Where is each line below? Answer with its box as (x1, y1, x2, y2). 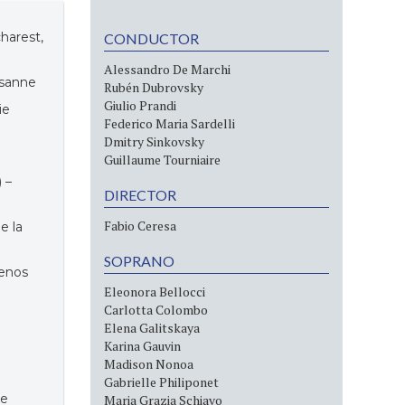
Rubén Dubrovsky (104, 79, 204, 96)
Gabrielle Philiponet (104, 373, 220, 391)
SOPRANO (104, 252, 175, 269)
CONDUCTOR (104, 30, 200, 47)
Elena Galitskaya (104, 319, 201, 336)
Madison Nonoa (104, 355, 194, 372)
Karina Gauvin (104, 337, 182, 354)
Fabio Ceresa (104, 217, 177, 234)
